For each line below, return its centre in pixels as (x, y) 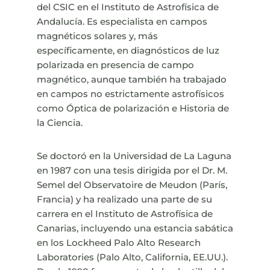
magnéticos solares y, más (97, 36)
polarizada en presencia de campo (115, 65)
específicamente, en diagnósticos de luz (128, 51)
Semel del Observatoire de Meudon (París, (132, 185)
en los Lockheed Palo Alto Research (118, 243)
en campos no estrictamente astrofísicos (130, 94)
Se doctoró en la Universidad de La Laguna (134, 156)
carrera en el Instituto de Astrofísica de (124, 214)
